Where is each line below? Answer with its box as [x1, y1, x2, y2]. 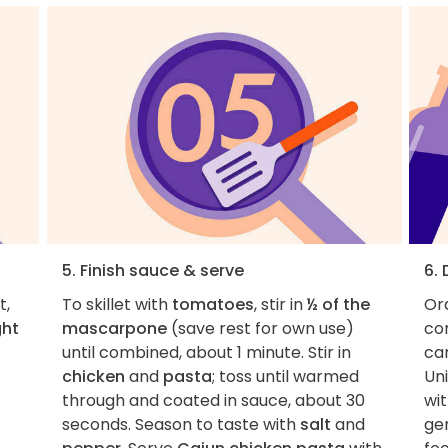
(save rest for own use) [166, 317, 354, 341]
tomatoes [171, 293, 254, 317]
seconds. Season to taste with [61, 413, 300, 437]
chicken [61, 365, 125, 389]
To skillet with [61, 293, 172, 317]
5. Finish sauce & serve [61, 259, 244, 283]
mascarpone [61, 317, 167, 341]
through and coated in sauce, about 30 [61, 389, 365, 413]
